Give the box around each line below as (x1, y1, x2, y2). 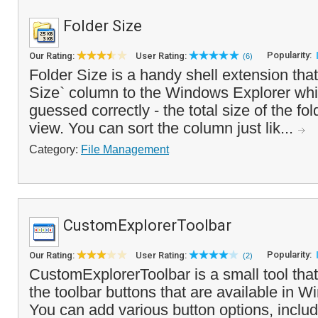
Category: (29, 143, 81, 155)
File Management (81, 143, 169, 155)
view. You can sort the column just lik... (29, 119, 297, 137)
